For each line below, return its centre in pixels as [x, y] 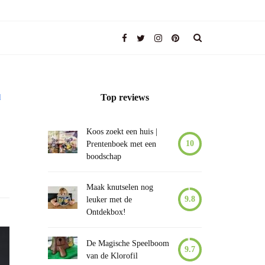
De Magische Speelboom [128, 243]
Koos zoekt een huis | [122, 132]
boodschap [104, 156]
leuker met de [109, 200]
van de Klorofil [112, 256]
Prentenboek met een [121, 144]
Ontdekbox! [106, 212]
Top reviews [125, 97]
